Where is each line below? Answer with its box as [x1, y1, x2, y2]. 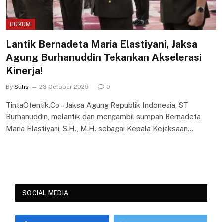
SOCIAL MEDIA [22, 189, 69, 197]
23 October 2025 [39, 83, 89, 90]
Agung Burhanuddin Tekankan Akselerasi [6, 51, 202, 63]
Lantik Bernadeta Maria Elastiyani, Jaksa [6, 38, 197, 50]
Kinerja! [6, 64, 43, 77]
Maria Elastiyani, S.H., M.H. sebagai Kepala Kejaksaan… [6, 124, 193, 133]
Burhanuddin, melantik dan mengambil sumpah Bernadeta [6, 112, 201, 121]
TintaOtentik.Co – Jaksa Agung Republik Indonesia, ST [6, 100, 188, 109]
